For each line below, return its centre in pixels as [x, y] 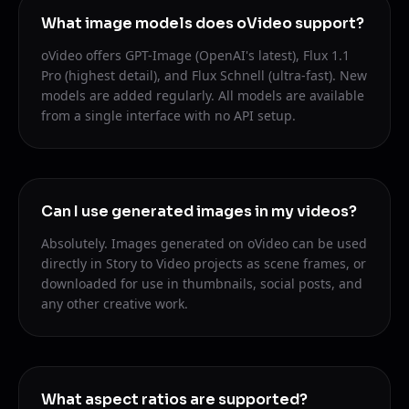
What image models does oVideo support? [203, 23]
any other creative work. [115, 303]
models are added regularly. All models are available [203, 95]
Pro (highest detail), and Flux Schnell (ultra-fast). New [204, 75]
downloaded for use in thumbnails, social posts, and [202, 283]
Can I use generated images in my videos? [199, 211]
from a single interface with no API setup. [168, 115]
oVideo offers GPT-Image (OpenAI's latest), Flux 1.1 [195, 55]
